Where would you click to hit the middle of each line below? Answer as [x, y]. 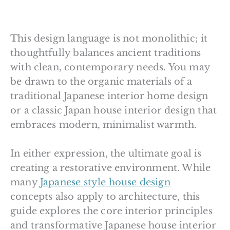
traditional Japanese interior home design [109, 96]
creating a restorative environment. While [111, 168]
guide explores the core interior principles [111, 211]
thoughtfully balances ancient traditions [106, 53]
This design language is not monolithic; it [109, 38]
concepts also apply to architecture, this [105, 197]
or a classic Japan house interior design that [114, 110]
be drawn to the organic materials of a [101, 81]
